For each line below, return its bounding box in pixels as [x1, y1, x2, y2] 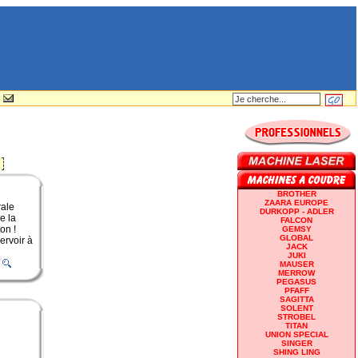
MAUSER [279, 259, 314, 268]
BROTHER [276, 189, 316, 198]
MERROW [278, 268, 315, 277]
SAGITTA [279, 294, 314, 304]
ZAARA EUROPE [265, 197, 328, 207]
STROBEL [277, 312, 316, 321]
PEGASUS [276, 276, 316, 286]
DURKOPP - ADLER [259, 206, 334, 216]
